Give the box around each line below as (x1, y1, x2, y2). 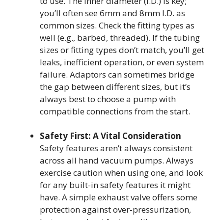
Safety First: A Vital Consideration (40, 130, 181, 142)
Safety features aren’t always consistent (40, 142, 192, 154)
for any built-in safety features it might (40, 179, 191, 191)
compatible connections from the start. (40, 105, 190, 117)
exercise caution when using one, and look (40, 167, 203, 179)
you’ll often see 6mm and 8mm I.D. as (40, 7, 185, 19)
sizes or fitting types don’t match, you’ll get (40, 44, 204, 55)
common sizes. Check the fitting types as (40, 19, 194, 31)
